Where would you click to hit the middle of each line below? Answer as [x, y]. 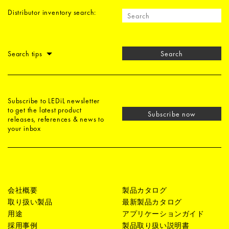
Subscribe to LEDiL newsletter [54, 100]
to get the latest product [45, 110]
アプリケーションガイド [163, 213]
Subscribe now [172, 114]
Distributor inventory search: [52, 12]
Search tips [26, 54]
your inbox [24, 128]
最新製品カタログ [152, 202]
